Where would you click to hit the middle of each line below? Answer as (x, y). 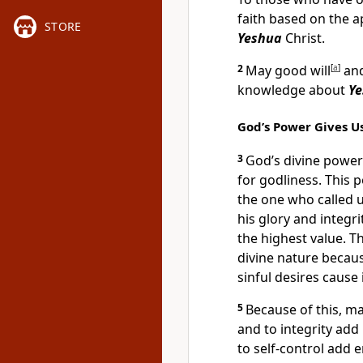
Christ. (303, 38)
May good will (288, 70)
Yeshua (260, 38)
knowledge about (293, 90)
